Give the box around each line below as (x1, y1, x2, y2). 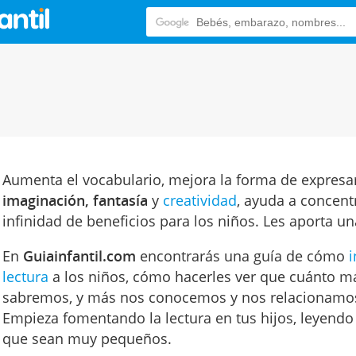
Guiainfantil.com (22, 246, 136, 266)
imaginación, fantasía (2, 191, 148, 211)
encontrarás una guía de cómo (135, 246, 349, 266)
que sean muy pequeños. (2, 329, 172, 349)
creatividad (162, 191, 237, 211)
